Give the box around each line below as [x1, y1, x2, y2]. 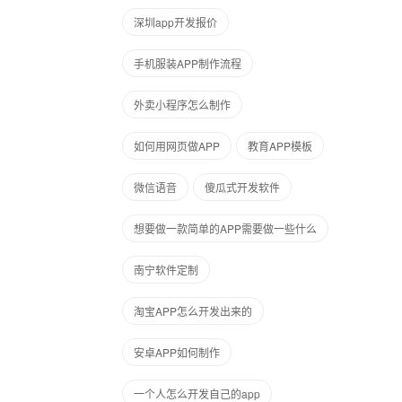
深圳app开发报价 [134, 14, 217, 30]
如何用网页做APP [134, 138, 220, 153]
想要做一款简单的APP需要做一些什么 [134, 221, 317, 236]
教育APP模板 [248, 138, 312, 153]
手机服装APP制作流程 [134, 56, 241, 71]
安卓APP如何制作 [134, 345, 220, 360]
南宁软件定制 [134, 262, 198, 277]
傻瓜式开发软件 [205, 179, 280, 195]
